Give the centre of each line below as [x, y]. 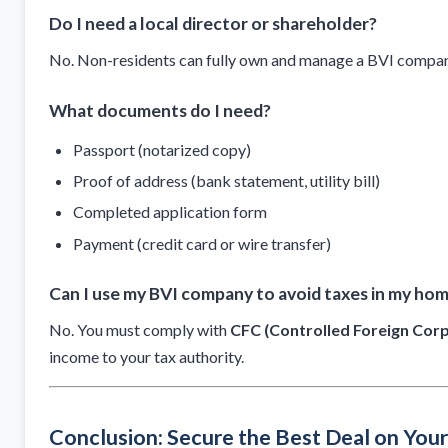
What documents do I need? [160, 110]
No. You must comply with [139, 329]
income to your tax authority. [146, 356]
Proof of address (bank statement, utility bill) [226, 180]
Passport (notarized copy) [162, 149]
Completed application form [170, 212]
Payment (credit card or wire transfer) [202, 243]
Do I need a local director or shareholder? [213, 23]
